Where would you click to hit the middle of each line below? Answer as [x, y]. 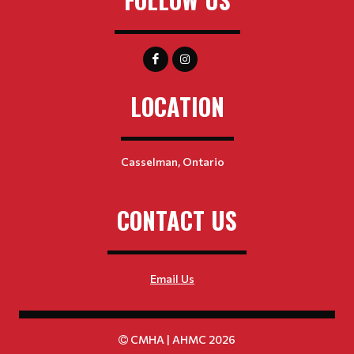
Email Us [172, 279]
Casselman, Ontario [172, 162]
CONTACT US [177, 220]
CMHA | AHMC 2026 [182, 339]
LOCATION [177, 106]
